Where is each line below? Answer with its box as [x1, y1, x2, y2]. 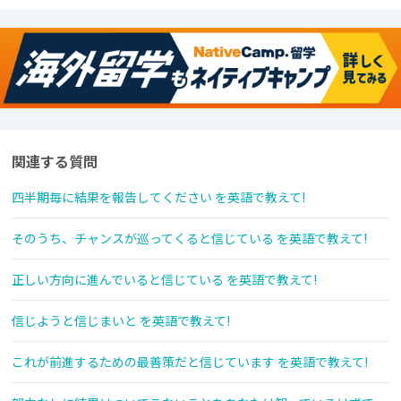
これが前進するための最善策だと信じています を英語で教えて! [12, 353, 368, 371]
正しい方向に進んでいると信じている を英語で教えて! [12, 270, 317, 289]
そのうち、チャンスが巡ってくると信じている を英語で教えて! [12, 229, 367, 248]
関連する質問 [12, 150, 98, 173]
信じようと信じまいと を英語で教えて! [12, 311, 230, 330]
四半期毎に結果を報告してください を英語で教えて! [12, 188, 305, 207]
